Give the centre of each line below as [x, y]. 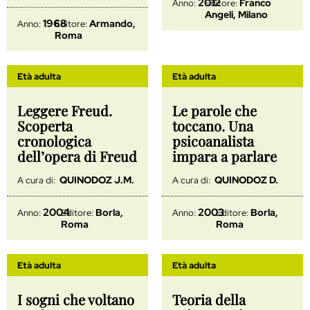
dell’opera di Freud [77, 156]
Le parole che [215, 110]
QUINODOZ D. [245, 180]
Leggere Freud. [65, 110]
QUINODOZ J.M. [96, 180]
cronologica [54, 140]
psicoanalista [213, 140]
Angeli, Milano [236, 14]
